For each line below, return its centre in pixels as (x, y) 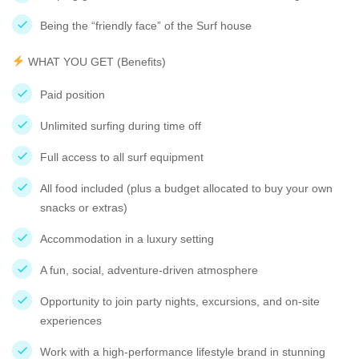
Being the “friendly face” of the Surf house (146, 26)
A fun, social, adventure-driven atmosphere (149, 270)
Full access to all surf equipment (122, 157)
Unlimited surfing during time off (121, 126)
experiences (71, 321)
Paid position (73, 95)
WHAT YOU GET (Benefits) (95, 62)
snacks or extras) (84, 208)
